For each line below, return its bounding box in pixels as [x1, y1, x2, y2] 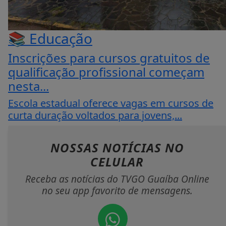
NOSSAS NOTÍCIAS [50, 139, 165, 156]
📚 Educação [8, 29, 92, 48]
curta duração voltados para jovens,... [8, 108, 182, 122]
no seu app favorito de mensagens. [41, 184, 193, 197]
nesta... [8, 78, 49, 94]
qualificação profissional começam [8, 64, 204, 80]
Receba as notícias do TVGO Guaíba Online [25, 172, 209, 186]
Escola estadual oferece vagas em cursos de [8, 96, 213, 110]
